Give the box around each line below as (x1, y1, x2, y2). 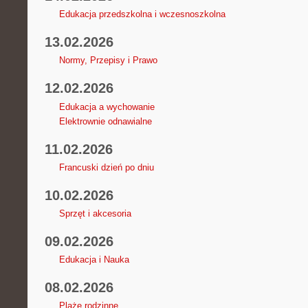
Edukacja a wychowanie (58, 101, 155, 112)
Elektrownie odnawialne (58, 115, 152, 126)
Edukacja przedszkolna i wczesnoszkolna (58, 9, 225, 20)
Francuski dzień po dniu (58, 162, 154, 173)
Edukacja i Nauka (58, 254, 129, 265)
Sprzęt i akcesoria (58, 208, 131, 219)
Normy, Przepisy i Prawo (58, 55, 157, 66)
